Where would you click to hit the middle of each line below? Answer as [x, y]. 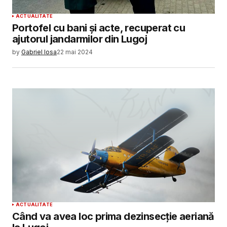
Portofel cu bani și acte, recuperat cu [99, 28]
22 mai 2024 [75, 52]
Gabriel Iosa [39, 52]
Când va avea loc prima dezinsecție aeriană [113, 217]
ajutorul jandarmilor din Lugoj [80, 39]
